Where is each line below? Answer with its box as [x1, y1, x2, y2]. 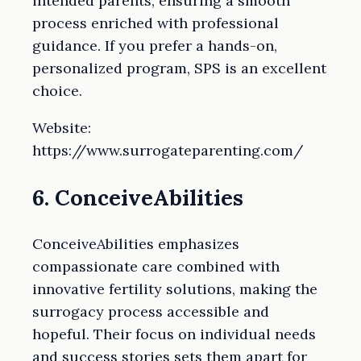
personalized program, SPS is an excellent [32, 59, 326, 78]
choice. [32, 81, 82, 101]
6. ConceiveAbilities [32, 183, 243, 211]
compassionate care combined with [32, 257, 280, 276]
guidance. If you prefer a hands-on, [32, 36, 277, 56]
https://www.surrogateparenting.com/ [32, 141, 303, 160]
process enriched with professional [32, 14, 279, 33]
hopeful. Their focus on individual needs [32, 325, 316, 344]
